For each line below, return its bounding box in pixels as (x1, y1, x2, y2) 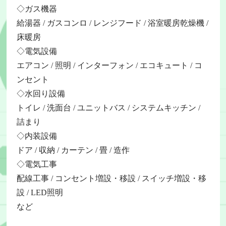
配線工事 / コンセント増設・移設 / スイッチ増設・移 (16, 174, 206, 183)
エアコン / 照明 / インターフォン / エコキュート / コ (16, 61, 202, 70)
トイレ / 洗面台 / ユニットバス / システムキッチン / (16, 103, 200, 112)
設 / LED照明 (16, 188, 63, 197)
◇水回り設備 (16, 89, 65, 98)
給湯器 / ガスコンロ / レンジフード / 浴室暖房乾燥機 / (16, 18, 208, 27)
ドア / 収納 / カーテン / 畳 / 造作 (16, 145, 130, 154)
